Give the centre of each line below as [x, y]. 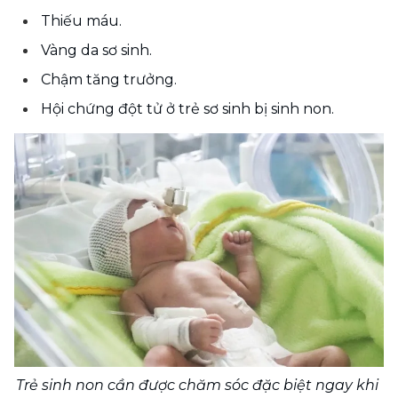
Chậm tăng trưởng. [109, 80]
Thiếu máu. [81, 21]
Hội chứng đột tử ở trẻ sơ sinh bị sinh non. [187, 109]
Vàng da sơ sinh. [96, 51]
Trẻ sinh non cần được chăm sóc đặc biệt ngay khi [197, 386]
